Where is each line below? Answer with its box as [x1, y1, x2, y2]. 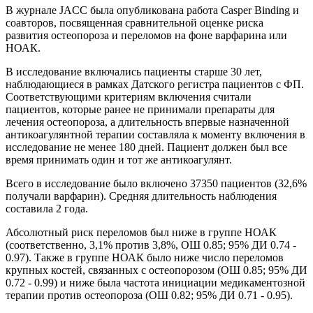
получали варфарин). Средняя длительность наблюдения [6, 189, 277, 202]
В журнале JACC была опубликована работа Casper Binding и [6, 3, 299, 16]
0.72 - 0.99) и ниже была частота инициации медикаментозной [6, 276, 305, 289]
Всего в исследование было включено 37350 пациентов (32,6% [6, 177, 307, 189]
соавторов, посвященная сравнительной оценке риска [6, 16, 263, 29]
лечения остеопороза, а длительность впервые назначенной [6, 115, 289, 128]
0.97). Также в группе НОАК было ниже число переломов [6, 251, 284, 263]
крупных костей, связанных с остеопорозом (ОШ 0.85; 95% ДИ [6, 263, 307, 276]
